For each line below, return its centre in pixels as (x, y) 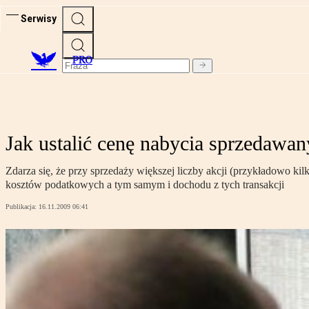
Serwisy (39, 18)
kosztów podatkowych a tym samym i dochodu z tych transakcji (145, 185)
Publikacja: (22, 207)
